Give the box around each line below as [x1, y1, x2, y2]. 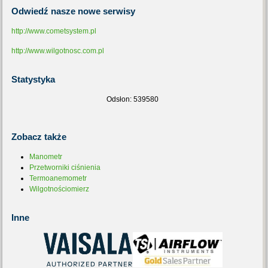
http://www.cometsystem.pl [11, 27, 97, 35]
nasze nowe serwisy [48, 6, 136, 16]
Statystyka [11, 74, 56, 84]
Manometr [29, 153, 63, 161]
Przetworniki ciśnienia [29, 163, 101, 172]
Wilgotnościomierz [29, 185, 90, 193]
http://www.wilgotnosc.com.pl [11, 47, 105, 55]
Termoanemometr [29, 174, 87, 182]
